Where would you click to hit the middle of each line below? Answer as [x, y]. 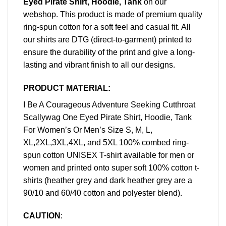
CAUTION [42, 216]
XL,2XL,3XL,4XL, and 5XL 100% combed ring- [106, 142]
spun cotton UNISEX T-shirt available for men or [109, 155]
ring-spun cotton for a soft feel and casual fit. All [107, 27]
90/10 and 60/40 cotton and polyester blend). [103, 193]
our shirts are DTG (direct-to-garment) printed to [107, 39]
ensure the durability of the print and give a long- [109, 52]
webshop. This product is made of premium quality [113, 14]
